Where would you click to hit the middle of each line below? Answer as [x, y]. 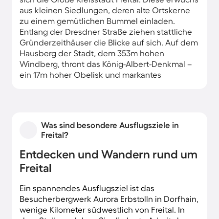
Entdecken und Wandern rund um [109, 154]
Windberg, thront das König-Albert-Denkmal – [106, 64]
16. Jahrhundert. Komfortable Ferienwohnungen [109, 107]
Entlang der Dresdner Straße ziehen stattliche [106, 31]
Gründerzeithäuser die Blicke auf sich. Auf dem [109, 42]
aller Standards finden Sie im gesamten [94, 117]
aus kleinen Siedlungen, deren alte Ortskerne [105, 10]
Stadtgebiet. [43, 128]
